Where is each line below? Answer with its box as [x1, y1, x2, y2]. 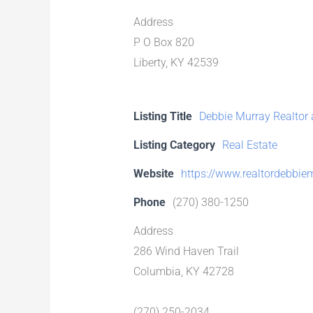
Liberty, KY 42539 [133, 55, 219, 69]
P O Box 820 [133, 35, 194, 49]
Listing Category [133, 138, 215, 152]
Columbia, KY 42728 [133, 264, 234, 278]
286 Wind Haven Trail [133, 244, 239, 258]
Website [133, 166, 174, 180]
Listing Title [133, 109, 192, 123]
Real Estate [221, 138, 277, 152]
